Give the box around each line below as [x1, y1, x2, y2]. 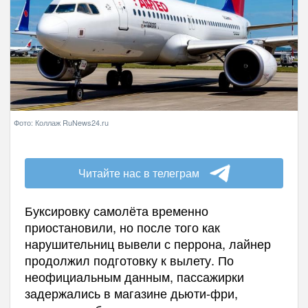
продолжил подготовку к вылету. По [24, 251, 234, 269]
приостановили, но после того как [24, 218, 220, 236]
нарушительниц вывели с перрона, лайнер [24, 234, 271, 252]
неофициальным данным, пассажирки [24, 267, 244, 285]
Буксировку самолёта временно [24, 201, 208, 219]
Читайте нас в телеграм [78, 165, 199, 181]
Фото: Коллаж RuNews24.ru [14, 117, 109, 128]
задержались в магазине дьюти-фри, [24, 284, 238, 302]
